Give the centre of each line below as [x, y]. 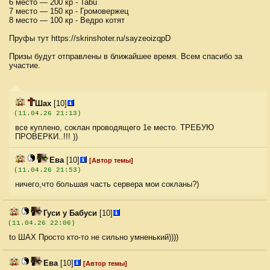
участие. [25, 66]
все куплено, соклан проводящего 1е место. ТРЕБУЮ [115, 128]
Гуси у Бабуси [70, 213]
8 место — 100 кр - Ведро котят [67, 20]
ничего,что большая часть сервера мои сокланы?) [107, 184]
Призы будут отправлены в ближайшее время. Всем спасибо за [126, 57]
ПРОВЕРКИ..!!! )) [46, 137]
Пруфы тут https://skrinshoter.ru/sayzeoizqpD [90, 39]
